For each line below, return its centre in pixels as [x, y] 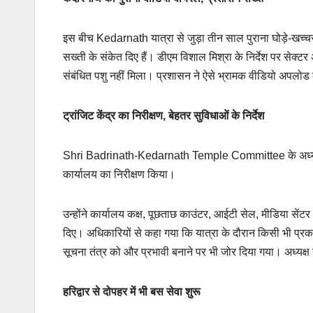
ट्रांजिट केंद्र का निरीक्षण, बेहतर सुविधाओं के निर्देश [163, 116]
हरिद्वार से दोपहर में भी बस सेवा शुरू [132, 292]
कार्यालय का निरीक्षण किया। [119, 175]
